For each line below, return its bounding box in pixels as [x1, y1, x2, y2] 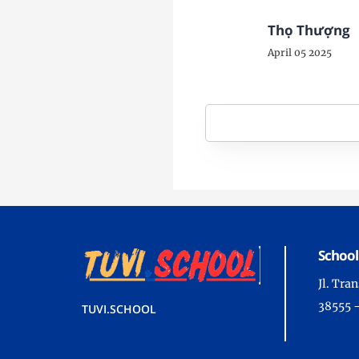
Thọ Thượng [267, 21, 350, 40]
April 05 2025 [267, 46, 332, 59]
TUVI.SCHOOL [82, 301, 156, 317]
